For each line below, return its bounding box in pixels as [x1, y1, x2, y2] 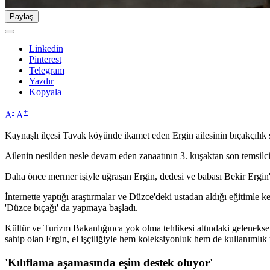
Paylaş [10, 12, 34, 22]
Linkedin [29, 43, 63, 54]
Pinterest [29, 54, 61, 65]
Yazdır [29, 76, 54, 87]
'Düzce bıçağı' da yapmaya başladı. [5, 202, 138, 213]
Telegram [29, 65, 64, 76]
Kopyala [29, 87, 61, 98]
